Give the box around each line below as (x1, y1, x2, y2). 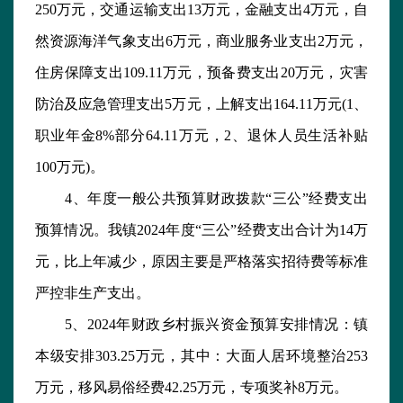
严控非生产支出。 (35, 285, 150, 301)
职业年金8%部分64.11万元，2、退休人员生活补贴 (35, 128, 368, 144)
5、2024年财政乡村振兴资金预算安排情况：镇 (35, 317, 368, 333)
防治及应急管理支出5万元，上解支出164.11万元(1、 (35, 96, 368, 112)
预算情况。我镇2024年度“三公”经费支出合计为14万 (35, 222, 368, 238)
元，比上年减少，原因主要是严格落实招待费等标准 (35, 254, 368, 270)
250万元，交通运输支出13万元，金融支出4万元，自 (35, 2, 368, 18)
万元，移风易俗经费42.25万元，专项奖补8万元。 (35, 380, 348, 396)
